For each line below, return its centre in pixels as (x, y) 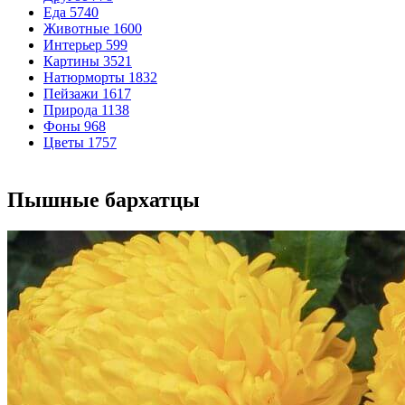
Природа (71, 110)
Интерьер (73, 45)
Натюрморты (84, 77)
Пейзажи (71, 94)
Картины (71, 61)
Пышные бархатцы (104, 200)
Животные (76, 28)
